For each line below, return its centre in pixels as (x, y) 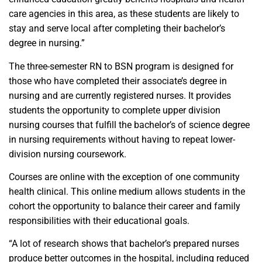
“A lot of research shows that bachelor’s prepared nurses (124, 244)
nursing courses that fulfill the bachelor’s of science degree (129, 125)
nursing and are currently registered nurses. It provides (120, 95)
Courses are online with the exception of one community (124, 177)
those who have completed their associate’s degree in (118, 81)
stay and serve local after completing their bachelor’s (117, 29)
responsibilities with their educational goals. (99, 220)
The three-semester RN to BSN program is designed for (121, 66)
